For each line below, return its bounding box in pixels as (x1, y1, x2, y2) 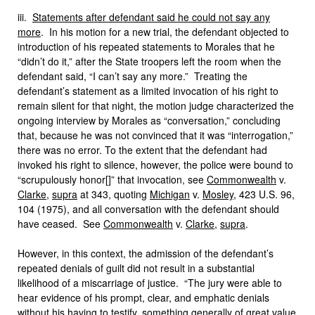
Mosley (202, 187, 233, 201)
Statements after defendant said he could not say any (32, 10, 270, 24)
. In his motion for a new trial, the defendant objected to (41, 25, 289, 39)
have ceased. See (18, 217, 103, 231)
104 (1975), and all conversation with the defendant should (18, 202, 279, 216)
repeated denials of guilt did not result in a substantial (18, 261, 255, 275)
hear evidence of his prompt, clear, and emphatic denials (18, 290, 269, 304)
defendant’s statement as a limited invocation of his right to (18, 84, 278, 98)
